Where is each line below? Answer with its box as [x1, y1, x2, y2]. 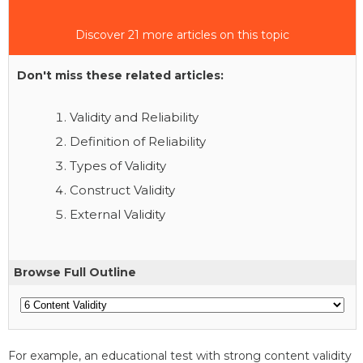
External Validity [70, 206, 165, 222]
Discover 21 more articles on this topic [75, 27, 289, 42]
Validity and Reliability [70, 109, 199, 125]
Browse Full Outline [14, 264, 136, 280]
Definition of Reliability [70, 133, 206, 149]
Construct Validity [70, 181, 175, 198]
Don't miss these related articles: [17, 67, 224, 83]
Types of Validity [70, 157, 166, 173]
